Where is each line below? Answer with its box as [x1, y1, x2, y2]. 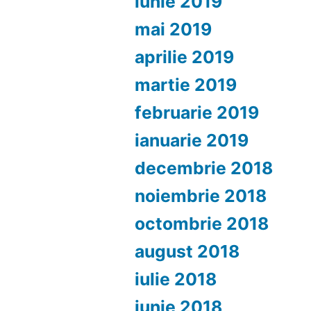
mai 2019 [135, 19, 212, 40]
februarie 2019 [135, 102, 260, 123]
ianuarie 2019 [135, 130, 249, 151]
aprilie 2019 [135, 47, 235, 67]
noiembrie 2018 [135, 185, 267, 206]
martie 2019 [135, 74, 237, 95]
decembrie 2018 [135, 158, 274, 178]
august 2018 [135, 241, 240, 262]
